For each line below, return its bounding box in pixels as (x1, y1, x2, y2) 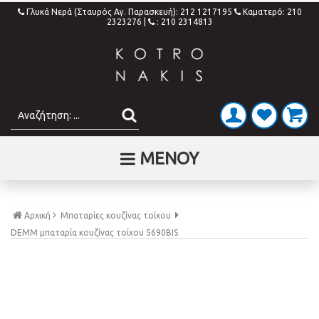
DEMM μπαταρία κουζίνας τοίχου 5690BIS (11, 227, 178, 237)
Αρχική (24, 210, 51, 220)
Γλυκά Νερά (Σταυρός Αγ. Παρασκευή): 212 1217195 (26, 7, 234, 16)
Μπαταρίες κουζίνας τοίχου (61, 210, 171, 220)
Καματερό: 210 (242, 7, 302, 16)
